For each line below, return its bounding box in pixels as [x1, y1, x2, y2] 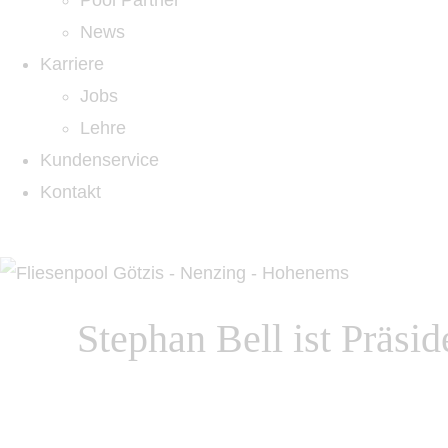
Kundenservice [40, 150, 159, 170]
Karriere [40, 54, 104, 74]
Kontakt [40, 182, 101, 202]
